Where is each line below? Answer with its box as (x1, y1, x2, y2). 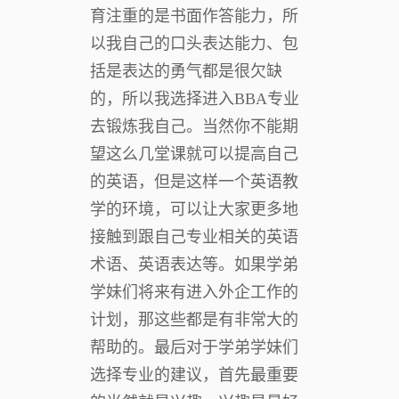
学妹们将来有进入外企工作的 (90, 282, 298, 301)
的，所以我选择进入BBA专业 (90, 89, 299, 108)
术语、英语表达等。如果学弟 (90, 255, 298, 273)
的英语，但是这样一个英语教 (90, 172, 298, 191)
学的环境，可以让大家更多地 (90, 199, 298, 218)
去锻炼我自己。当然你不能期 (90, 117, 298, 135)
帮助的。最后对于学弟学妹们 (90, 338, 298, 356)
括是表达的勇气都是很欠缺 (90, 61, 282, 80)
